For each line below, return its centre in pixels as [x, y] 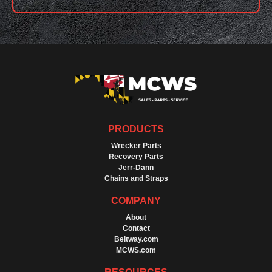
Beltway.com [136, 240]
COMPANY [136, 201]
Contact [136, 229]
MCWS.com [136, 250]
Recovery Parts [136, 157]
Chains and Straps [136, 179]
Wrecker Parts [136, 146]
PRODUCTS [136, 129]
